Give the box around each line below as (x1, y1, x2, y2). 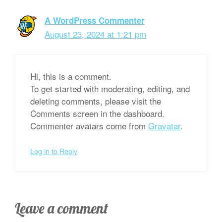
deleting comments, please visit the (30, 94, 161, 107)
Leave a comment (15, 199, 108, 217)
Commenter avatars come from (30, 119, 148, 132)
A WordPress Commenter (45, 14, 145, 26)
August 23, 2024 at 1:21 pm (45, 28, 146, 40)
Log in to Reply (30, 146, 77, 156)
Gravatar (148, 119, 180, 132)
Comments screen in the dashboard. (30, 107, 165, 119)
